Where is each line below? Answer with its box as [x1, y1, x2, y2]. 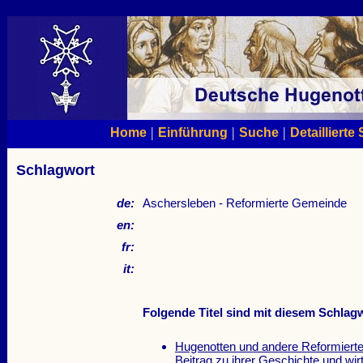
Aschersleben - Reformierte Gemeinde [142, 196, 347, 211]
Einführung [157, 125, 228, 139]
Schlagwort [15, 161, 95, 179]
